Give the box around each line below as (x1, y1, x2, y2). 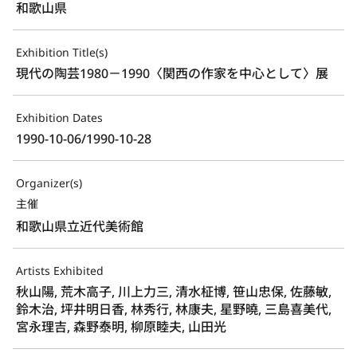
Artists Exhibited (16, 262, 104, 278)
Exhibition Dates (16, 109, 103, 125)
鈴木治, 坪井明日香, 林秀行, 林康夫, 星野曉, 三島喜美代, (16, 300, 331, 318)
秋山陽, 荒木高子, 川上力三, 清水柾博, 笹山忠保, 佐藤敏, (16, 282, 331, 300)
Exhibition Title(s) (16, 44, 108, 60)
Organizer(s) (16, 175, 82, 190)
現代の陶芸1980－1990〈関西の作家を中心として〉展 (16, 64, 328, 82)
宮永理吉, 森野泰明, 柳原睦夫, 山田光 (16, 317, 226, 335)
